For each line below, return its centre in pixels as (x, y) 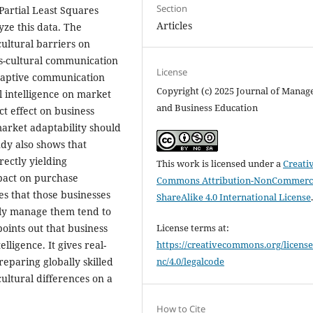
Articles (175, 26)
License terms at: (193, 228)
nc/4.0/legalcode (191, 262)
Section (172, 9)
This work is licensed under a (220, 164)
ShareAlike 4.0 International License (234, 197)
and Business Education (208, 108)
